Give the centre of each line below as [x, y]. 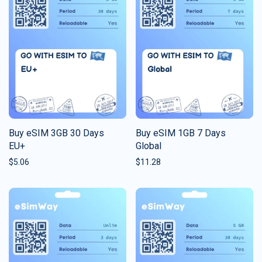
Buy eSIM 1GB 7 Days [181, 133]
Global [149, 146]
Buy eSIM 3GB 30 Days [56, 133]
